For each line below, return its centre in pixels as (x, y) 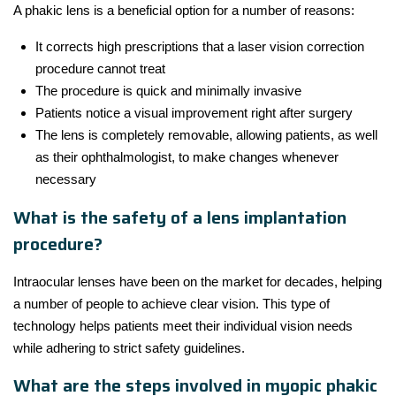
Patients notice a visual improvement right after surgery (194, 112)
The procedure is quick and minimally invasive (168, 90)
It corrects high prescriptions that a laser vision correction (200, 46)
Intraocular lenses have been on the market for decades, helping (198, 281)
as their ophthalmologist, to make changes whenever (187, 156)
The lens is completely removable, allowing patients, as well (206, 134)
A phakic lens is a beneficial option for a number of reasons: (184, 10)
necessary (66, 179)
